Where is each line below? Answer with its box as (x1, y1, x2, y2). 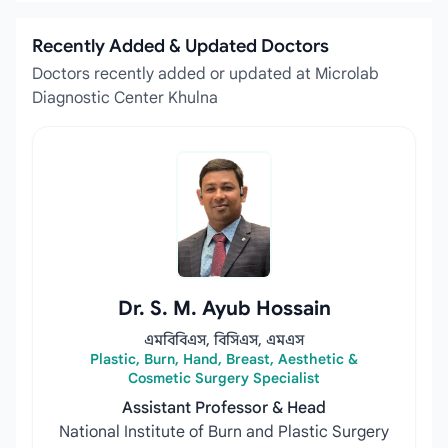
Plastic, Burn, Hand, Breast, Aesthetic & (90, 350, 358, 368)
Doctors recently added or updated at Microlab (32, 64, 379, 84)
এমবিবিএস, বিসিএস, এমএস (144, 331, 304, 349)
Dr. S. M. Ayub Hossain (117, 296, 331, 321)
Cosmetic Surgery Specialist (128, 369, 320, 387)
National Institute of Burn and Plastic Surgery (59, 422, 389, 442)
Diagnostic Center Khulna (32, 88, 218, 108)
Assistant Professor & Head (122, 398, 326, 418)
